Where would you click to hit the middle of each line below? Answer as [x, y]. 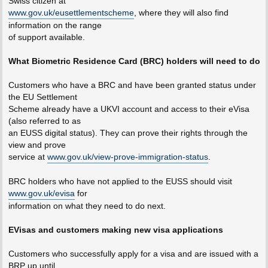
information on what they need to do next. [87, 206]
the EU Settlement [42, 97]
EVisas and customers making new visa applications [115, 230]
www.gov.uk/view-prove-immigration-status [127, 157]
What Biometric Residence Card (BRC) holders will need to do [134, 61]
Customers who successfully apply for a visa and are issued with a [133, 254]
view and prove [37, 145]
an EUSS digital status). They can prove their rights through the [128, 133]
